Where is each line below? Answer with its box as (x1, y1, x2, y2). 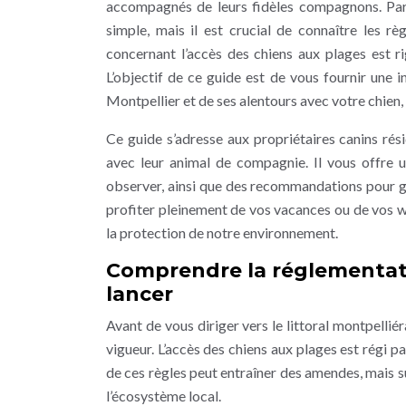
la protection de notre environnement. (106, 224, 338, 241)
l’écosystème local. (106, 387, 221, 404)
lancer (106, 282, 173, 306)
